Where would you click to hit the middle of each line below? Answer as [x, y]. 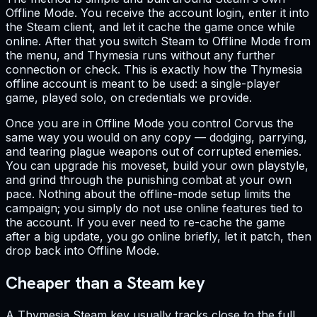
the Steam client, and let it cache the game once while [150, 27]
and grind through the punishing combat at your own [149, 180]
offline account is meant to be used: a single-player [143, 84]
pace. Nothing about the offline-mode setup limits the [148, 194]
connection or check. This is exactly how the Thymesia [154, 70]
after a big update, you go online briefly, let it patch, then [158, 237]
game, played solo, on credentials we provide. [129, 98]
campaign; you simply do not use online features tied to [154, 208]
